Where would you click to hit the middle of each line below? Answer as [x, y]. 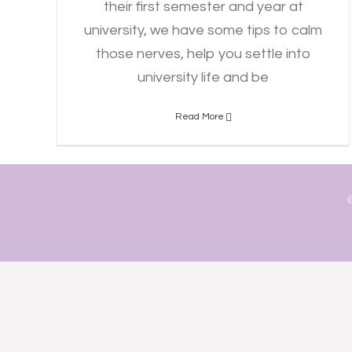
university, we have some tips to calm [203, 30]
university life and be [203, 77]
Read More [199, 117]
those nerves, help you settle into [203, 54]
